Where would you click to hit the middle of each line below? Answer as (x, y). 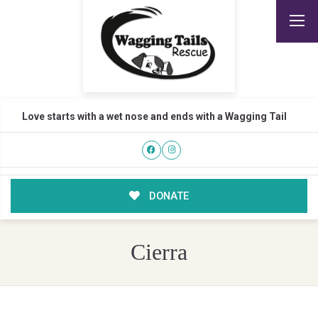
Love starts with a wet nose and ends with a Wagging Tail (154, 116)
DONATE (167, 196)
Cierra (159, 253)
